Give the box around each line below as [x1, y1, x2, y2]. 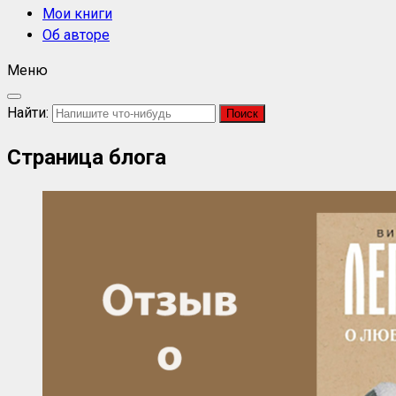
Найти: [7, 104, 49, 121]
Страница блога [7, 144, 166, 170]
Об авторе [42, 27, 110, 43]
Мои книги [42, 5, 112, 22]
